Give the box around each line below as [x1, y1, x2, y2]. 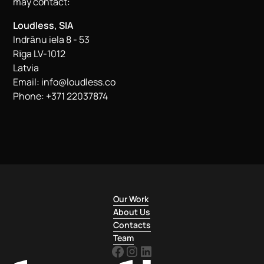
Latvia [13, 61, 39, 74]
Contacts [113, 219, 151, 230]
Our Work [113, 193, 148, 204]
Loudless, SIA [13, 19, 74, 32]
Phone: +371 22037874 [13, 90, 108, 103]
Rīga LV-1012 [13, 47, 66, 60]
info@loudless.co [41, 75, 116, 88]
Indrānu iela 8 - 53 [13, 33, 90, 46]
